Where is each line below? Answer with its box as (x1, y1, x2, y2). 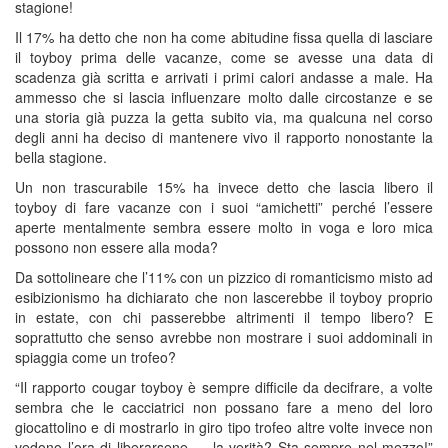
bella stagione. (15, 147, 107, 167)
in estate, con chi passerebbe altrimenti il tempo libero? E (15, 307, 433, 327)
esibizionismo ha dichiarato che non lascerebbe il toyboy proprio (15, 287, 433, 307)
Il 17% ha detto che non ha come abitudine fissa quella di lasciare (15, 27, 433, 47)
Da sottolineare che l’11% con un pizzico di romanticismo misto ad (15, 267, 433, 287)
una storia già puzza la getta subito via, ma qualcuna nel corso (15, 107, 433, 127)
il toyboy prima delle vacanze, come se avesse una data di (15, 47, 433, 67)
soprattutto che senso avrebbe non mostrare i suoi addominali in (15, 327, 433, 347)
